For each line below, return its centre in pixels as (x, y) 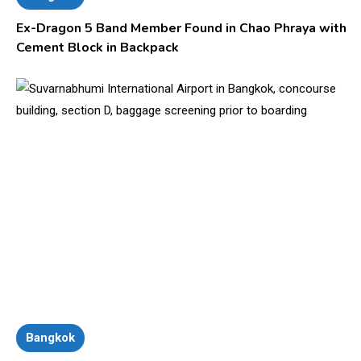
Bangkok (51, 338)
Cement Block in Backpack (98, 48)
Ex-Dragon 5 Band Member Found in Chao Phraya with (182, 29)
